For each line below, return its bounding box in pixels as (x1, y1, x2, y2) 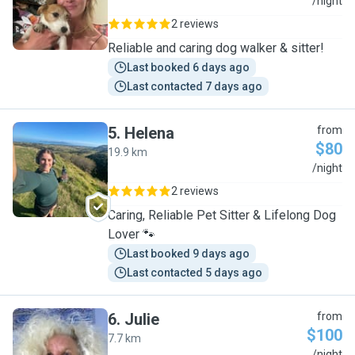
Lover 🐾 (108, 227, 155, 242)
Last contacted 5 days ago (127, 266, 262, 279)
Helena (124, 124, 174, 143)
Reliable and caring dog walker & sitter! (108, 40, 324, 55)
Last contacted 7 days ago (127, 80, 262, 93)
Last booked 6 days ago (127, 61, 250, 74)
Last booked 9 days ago (127, 247, 250, 260)
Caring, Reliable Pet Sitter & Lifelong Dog (108, 208, 336, 223)
